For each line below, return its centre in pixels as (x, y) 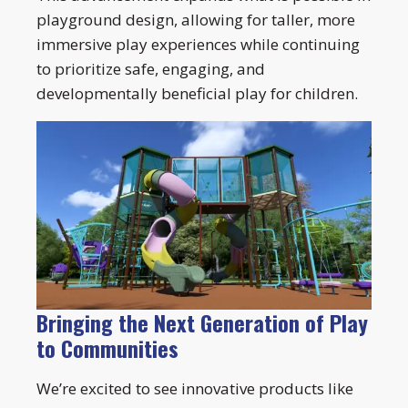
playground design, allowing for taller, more (196, 19)
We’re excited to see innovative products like (195, 388)
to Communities (107, 347)
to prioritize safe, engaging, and (151, 68)
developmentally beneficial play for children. (197, 93)
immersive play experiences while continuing (198, 44)
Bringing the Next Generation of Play (202, 322)
